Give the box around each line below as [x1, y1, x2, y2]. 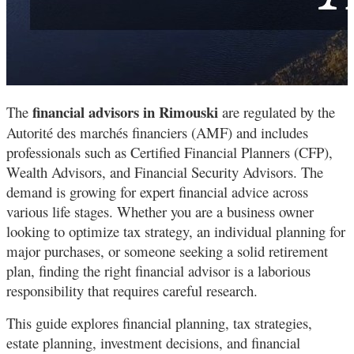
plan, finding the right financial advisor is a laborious [6, 261, 311, 281]
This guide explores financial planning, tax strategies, [6, 313, 312, 333]
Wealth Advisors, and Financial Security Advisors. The [6, 162, 323, 183]
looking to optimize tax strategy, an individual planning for [6, 221, 345, 242]
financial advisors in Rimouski [32, 101, 222, 123]
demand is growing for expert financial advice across [6, 182, 308, 202]
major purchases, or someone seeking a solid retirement [6, 241, 328, 262]
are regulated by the [222, 102, 335, 122]
